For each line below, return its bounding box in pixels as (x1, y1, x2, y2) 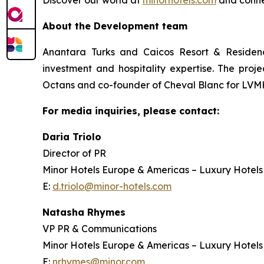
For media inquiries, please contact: (42, 105, 219, 117)
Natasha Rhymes (42, 206, 126, 218)
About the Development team (42, 20, 187, 32)
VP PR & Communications (42, 223, 157, 235)
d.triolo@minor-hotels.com (52, 180, 171, 192)
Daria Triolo (42, 131, 101, 143)
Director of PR (42, 147, 106, 159)
